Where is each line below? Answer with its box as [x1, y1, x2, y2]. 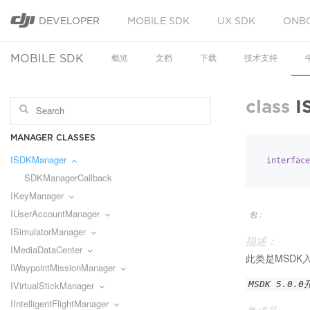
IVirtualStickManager [10, 279, 94, 292]
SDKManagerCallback [24, 171, 112, 184]
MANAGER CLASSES [10, 132, 95, 143]
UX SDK [217, 15, 255, 26]
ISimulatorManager [10, 225, 86, 238]
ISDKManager [10, 153, 66, 166]
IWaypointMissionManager [10, 261, 116, 274]
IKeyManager [10, 189, 64, 202]
